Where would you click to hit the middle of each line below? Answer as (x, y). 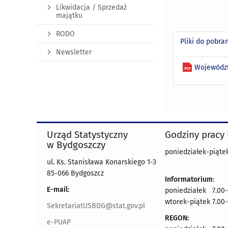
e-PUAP (59, 222)
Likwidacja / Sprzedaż (91, 7)
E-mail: (58, 190)
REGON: (177, 218)
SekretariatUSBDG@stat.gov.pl (96, 206)
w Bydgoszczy (76, 145)
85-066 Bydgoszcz (75, 174)
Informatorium (189, 180)
